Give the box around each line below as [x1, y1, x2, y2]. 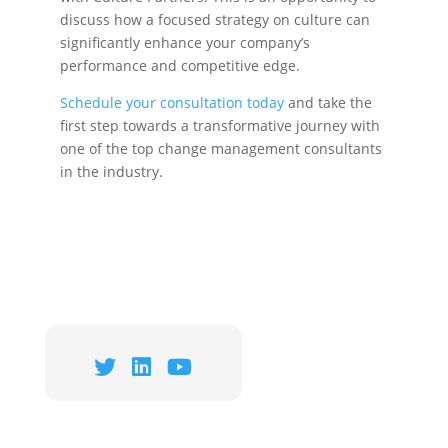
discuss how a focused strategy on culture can [60, 10, 370, 29]
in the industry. [60, 162, 163, 181]
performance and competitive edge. [60, 56, 304, 75]
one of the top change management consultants [60, 139, 382, 158]
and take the [284, 93, 372, 112]
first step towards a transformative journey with [60, 116, 380, 135]
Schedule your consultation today [60, 93, 284, 112]
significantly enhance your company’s [60, 33, 310, 52]
